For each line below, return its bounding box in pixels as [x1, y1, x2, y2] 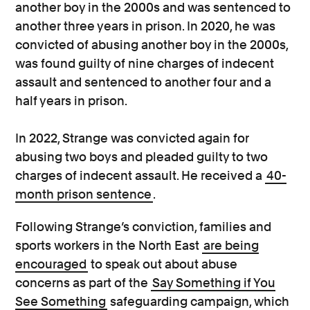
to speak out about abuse [88, 256, 238, 271]
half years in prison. [15, 93, 128, 108]
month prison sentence [15, 186, 152, 201]
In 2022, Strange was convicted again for [15, 130, 250, 145]
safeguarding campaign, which [107, 293, 290, 309]
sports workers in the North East [15, 237, 203, 253]
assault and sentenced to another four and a [15, 74, 272, 89]
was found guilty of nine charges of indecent [15, 55, 275, 71]
